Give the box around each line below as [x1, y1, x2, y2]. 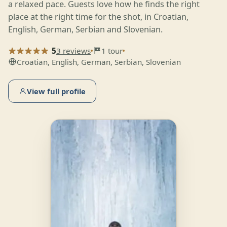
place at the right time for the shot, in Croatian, [8, 11, 188, 22]
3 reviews [56, 45, 91, 56]
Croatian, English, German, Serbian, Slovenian [17, 56, 181, 67]
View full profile [27, 86, 86, 96]
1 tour [101, 45, 123, 56]
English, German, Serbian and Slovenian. [8, 23, 163, 35]
